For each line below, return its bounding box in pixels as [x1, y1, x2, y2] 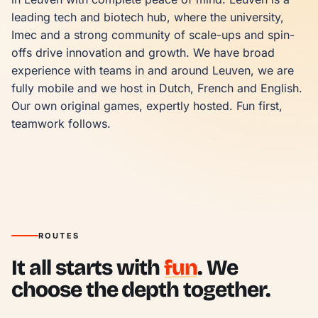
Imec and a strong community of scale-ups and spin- [11, 27, 295, 42]
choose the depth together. [11, 276, 270, 302]
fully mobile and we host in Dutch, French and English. [11, 80, 302, 95]
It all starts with [11, 254, 165, 280]
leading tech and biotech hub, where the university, [11, 9, 284, 24]
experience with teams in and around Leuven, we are [11, 62, 294, 77]
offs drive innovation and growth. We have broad [11, 45, 275, 60]
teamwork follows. [11, 116, 111, 131]
